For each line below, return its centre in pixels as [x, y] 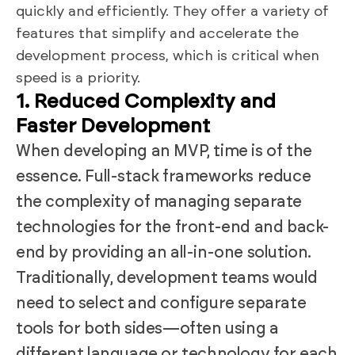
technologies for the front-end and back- [173, 227]
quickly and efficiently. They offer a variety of [172, 11]
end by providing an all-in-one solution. [164, 252]
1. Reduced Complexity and [146, 101]
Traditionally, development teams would [167, 278]
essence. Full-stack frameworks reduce [164, 176]
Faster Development [113, 126]
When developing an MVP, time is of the [164, 151]
